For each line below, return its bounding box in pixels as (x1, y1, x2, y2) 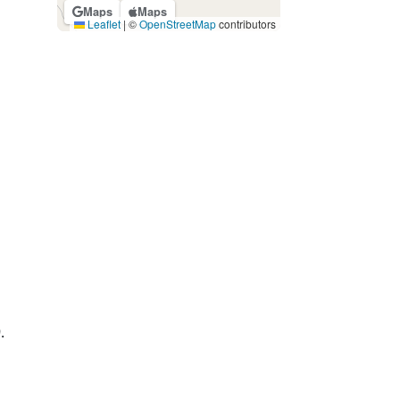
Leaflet (85, 16, 121, 31)
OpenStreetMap (139, 16, 216, 31)
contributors (216, 16, 276, 31)
